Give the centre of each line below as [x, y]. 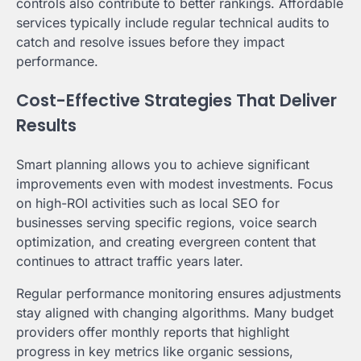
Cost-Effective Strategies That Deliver [176, 100]
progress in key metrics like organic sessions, [155, 351]
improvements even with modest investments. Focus [174, 183]
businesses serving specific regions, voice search [166, 222]
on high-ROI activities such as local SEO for [148, 203]
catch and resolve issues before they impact [150, 42]
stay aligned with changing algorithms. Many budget [175, 312]
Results [46, 125]
